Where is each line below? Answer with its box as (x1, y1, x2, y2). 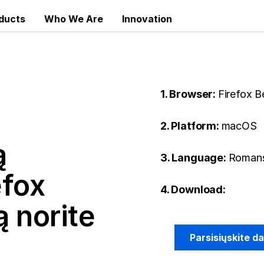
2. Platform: (160, 120, 222, 132)
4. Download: (160, 183, 226, 196)
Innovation (122, 13, 172, 25)
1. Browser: (160, 88, 218, 100)
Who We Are (44, 13, 103, 25)
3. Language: (160, 151, 229, 164)
